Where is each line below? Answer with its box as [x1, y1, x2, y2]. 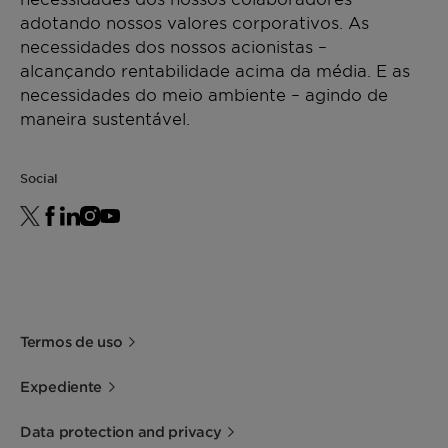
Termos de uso [20, 333, 123, 350]
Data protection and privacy [20, 423, 222, 440]
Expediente [20, 378, 103, 395]
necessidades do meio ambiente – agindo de [20, 84, 388, 104]
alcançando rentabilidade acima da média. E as [20, 60, 410, 80]
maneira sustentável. [20, 108, 190, 128]
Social [20, 170, 58, 186]
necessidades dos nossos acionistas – [20, 36, 327, 56]
